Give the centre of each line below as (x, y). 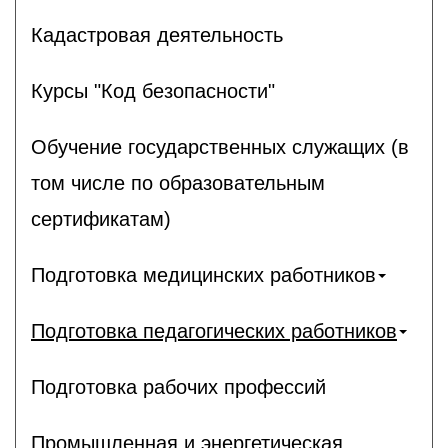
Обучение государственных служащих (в (220, 146)
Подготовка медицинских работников (203, 274)
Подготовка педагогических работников (214, 330)
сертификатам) (101, 218)
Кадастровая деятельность (157, 34)
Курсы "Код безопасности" (153, 90)
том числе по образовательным (178, 182)
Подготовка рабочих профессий (178, 386)
